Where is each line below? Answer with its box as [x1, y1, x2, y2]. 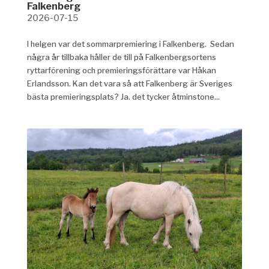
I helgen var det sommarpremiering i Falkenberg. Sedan [26, 38, 234, 49]
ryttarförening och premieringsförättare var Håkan [26, 65, 216, 75]
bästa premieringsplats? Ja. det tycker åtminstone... [26, 91, 220, 101]
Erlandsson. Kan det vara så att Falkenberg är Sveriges [26, 78, 232, 88]
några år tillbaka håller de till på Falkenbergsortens [26, 52, 216, 62]
